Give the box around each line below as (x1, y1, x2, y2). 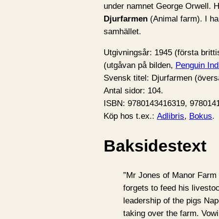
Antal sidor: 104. (104, 86, 163, 95)
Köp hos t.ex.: (104, 111, 157, 121)
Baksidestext (104, 136, 206, 155)
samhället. (104, 26, 141, 36)
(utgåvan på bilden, (104, 60, 175, 70)
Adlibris (157, 111, 184, 121)
